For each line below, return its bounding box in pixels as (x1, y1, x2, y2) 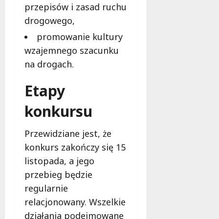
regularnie (24, 182, 68, 195)
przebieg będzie (24, 169, 92, 181)
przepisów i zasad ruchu (24, 1, 127, 13)
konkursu (24, 101, 92, 122)
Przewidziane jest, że (24, 128, 111, 140)
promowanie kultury (37, 31, 123, 43)
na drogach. (24, 58, 74, 70)
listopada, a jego (24, 155, 94, 167)
